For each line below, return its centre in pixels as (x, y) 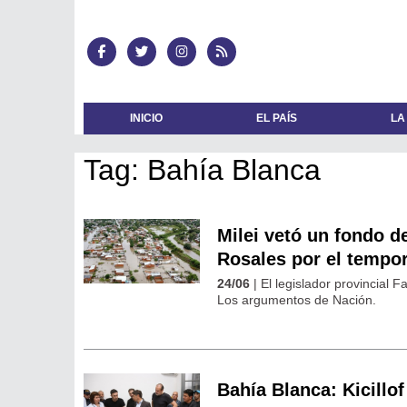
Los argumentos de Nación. (297, 299)
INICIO (147, 119)
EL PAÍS (277, 119)
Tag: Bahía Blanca (202, 169)
